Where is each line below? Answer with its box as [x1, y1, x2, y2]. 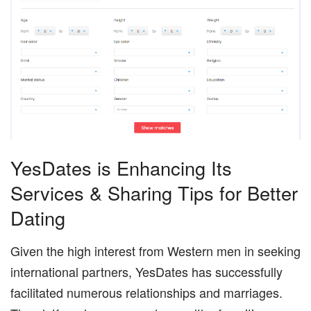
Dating [10, 204, 65, 232]
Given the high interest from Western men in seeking [10, 241, 301, 260]
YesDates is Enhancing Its [10, 154, 232, 182]
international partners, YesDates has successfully [10, 262, 283, 280]
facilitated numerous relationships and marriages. [10, 283, 283, 301]
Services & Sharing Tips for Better [10, 179, 298, 207]
